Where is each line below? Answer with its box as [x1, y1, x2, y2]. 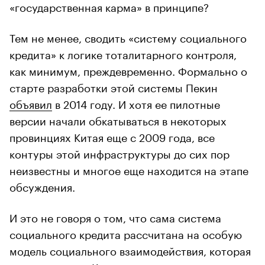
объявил [9, 94, 52, 111]
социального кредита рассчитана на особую [9, 224, 242, 241]
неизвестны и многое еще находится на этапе [9, 160, 248, 177]
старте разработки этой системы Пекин [9, 77, 218, 95]
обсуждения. [9, 177, 75, 194]
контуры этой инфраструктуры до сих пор [9, 144, 230, 161]
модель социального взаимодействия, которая [9, 241, 251, 258]
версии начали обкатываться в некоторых [9, 111, 227, 128]
